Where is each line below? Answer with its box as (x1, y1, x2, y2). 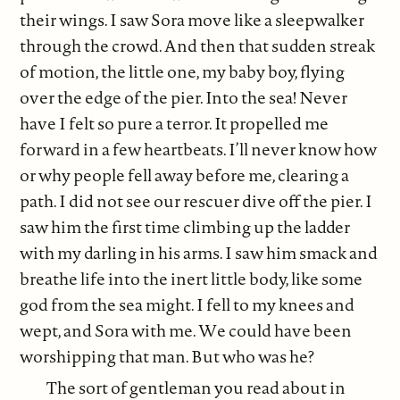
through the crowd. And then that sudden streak (20, 34, 376, 58)
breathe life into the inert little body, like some (20, 267, 363, 291)
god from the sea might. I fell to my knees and (20, 293, 355, 317)
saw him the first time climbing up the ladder (20, 215, 351, 239)
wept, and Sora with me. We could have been (20, 319, 353, 343)
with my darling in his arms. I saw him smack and (20, 241, 379, 265)
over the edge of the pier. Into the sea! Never (20, 86, 348, 110)
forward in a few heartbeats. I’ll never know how (20, 137, 378, 162)
